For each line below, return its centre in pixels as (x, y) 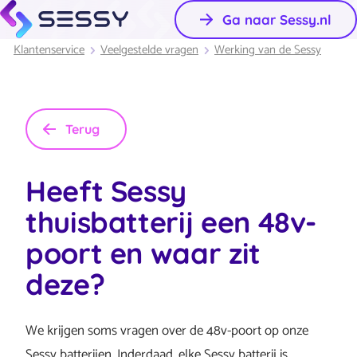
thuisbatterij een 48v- (171, 222)
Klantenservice (49, 50)
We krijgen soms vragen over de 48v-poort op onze (167, 331)
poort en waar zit (143, 253)
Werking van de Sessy (268, 50)
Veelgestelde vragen (149, 50)
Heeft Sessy (106, 191)
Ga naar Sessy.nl (277, 20)
